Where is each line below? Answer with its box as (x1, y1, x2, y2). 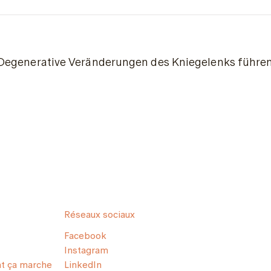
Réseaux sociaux (64, 207, 135, 221)
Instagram (64, 243, 108, 257)
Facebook (64, 229, 106, 243)
